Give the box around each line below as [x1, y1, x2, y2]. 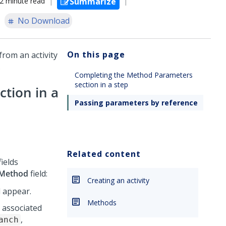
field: [28, 168, 47, 179]
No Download [18, 15, 70, 26]
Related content [67, 148, 141, 159]
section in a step [75, 80, 128, 89]
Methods [87, 198, 117, 207]
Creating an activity [87, 176, 149, 185]
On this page [67, 49, 125, 60]
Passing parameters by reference [75, 98, 198, 107]
